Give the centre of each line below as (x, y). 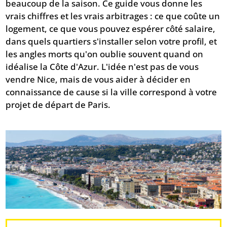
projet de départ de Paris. (58, 105)
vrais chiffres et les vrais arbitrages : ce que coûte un (113, 16)
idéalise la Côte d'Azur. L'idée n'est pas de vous (102, 67)
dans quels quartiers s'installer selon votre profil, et (111, 42)
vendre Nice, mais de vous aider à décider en (98, 80)
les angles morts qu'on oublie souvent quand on (105, 54)
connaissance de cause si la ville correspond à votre (111, 92)
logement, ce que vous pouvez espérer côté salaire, (111, 29)
